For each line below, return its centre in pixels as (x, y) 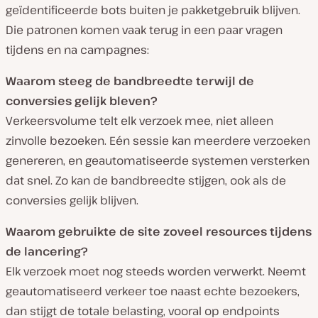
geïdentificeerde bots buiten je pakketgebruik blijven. (153, 10)
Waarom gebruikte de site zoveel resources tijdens (159, 232)
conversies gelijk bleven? (82, 101)
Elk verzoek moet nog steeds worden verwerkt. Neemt (156, 272)
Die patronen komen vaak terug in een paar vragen (144, 30)
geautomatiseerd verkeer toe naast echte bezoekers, (153, 291)
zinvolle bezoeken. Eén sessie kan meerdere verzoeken (158, 141)
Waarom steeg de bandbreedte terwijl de (130, 81)
